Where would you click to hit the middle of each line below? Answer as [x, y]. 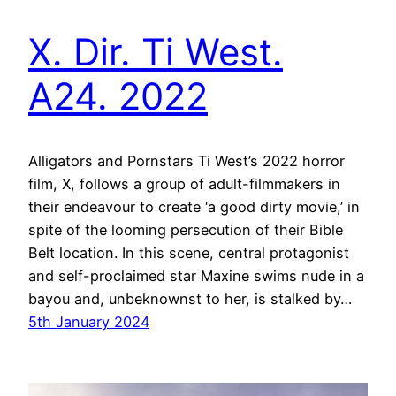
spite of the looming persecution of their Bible [186, 230]
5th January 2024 [89, 322]
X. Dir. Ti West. [156, 52]
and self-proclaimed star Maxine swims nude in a [196, 276]
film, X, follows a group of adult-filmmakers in [184, 184]
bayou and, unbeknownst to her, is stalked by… [190, 299]
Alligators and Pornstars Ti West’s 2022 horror [187, 161]
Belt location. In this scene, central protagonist [189, 253]
